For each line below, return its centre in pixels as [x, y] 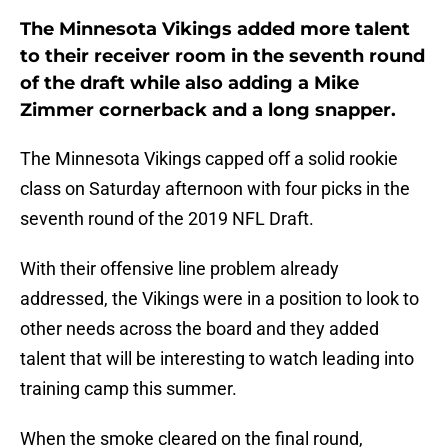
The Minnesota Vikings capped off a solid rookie [209, 159]
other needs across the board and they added [199, 329]
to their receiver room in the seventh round [222, 56]
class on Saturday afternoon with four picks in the [215, 189]
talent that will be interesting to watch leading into [217, 359]
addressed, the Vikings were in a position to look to [219, 299]
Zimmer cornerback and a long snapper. [208, 110]
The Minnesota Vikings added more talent [215, 29]
